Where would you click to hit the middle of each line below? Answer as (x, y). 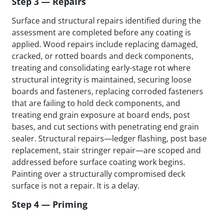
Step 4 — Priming (50, 205)
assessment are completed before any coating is (101, 33)
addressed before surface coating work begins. (98, 162)
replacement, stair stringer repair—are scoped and (106, 151)
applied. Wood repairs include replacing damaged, (105, 44)
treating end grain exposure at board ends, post (101, 115)
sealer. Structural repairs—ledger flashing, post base (109, 139)
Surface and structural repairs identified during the (106, 21)
